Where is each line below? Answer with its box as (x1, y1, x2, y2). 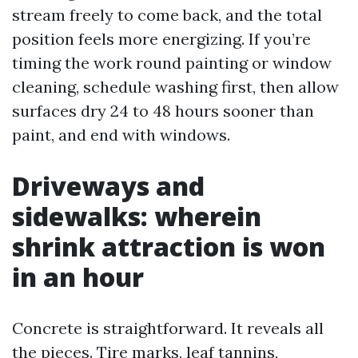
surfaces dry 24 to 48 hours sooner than (12, 101, 314, 121)
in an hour (12, 260, 144, 294)
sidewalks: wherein (12, 199, 261, 233)
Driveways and (12, 169, 205, 203)
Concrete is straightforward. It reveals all (12, 318, 324, 338)
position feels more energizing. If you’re (12, 29, 311, 49)
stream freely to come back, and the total (12, 5, 322, 25)
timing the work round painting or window (12, 53, 332, 73)
